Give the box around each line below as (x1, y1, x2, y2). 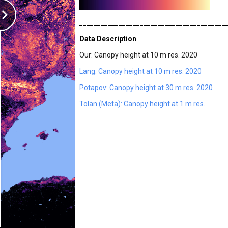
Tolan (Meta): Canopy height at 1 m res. (79, 100, 205, 108)
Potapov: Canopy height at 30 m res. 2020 (79, 83, 213, 92)
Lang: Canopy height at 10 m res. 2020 (79, 67, 202, 75)
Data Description (79, 35, 136, 43)
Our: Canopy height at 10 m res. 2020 (79, 51, 197, 59)
